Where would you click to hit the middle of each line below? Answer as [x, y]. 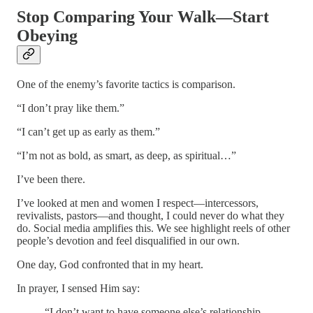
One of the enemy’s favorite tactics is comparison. [126, 84]
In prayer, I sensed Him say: [78, 288]
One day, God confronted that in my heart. [110, 264]
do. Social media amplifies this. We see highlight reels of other [153, 228]
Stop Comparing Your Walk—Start [143, 16]
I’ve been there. [51, 179]
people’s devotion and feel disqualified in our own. [128, 240]
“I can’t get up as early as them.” [88, 131]
